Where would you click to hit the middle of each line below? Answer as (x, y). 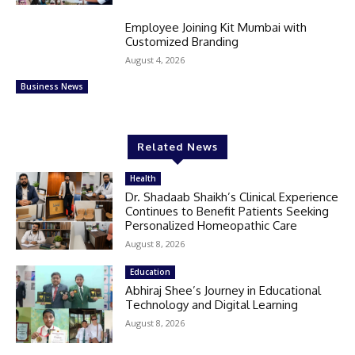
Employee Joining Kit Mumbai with (216, 28)
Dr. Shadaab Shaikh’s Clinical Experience (232, 197)
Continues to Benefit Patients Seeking (227, 212)
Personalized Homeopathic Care (212, 226)
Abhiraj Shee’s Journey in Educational (223, 291)
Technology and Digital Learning (212, 305)
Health (143, 179)
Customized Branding (182, 42)
